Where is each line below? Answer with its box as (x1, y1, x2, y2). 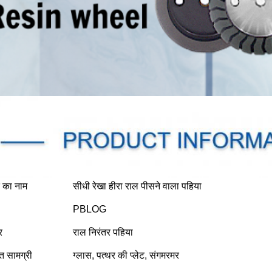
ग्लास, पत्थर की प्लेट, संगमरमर (73, 250, 179, 260)
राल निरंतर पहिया (73, 227, 133, 237)
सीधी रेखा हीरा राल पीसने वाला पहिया (73, 181, 202, 191)
